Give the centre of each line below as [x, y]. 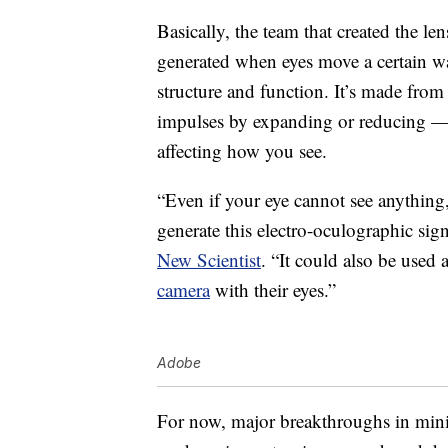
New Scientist [209, 260]
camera [183, 290]
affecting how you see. [242, 151]
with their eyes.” [273, 290]
